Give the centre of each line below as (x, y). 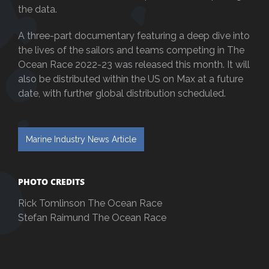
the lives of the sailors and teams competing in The (131, 50)
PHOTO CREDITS (51, 182)
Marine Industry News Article (81, 140)
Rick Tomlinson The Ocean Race (90, 204)
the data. (38, 10)
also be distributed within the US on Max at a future (131, 79)
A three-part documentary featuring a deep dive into (134, 36)
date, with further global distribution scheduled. (122, 94)
